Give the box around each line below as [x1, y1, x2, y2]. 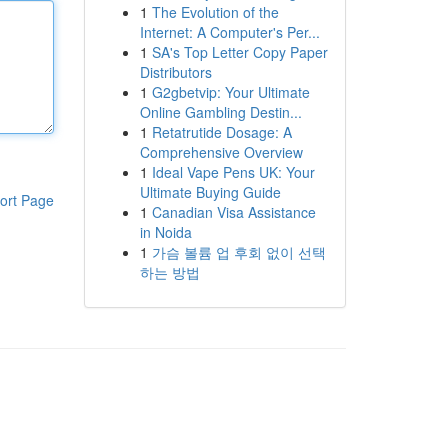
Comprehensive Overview [139, 142, 303, 162]
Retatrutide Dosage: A [151, 122, 292, 142]
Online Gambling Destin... [139, 102, 302, 122]
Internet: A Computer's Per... [139, 22, 320, 42]
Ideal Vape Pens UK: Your [151, 162, 315, 182]
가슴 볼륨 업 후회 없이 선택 [151, 242, 326, 262]
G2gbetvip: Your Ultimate [151, 82, 310, 102]
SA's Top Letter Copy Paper [151, 42, 328, 62]
